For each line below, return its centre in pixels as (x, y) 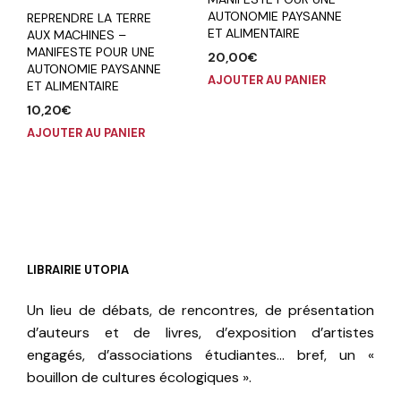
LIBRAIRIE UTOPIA (78, 269)
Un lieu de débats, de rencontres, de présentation (200, 310)
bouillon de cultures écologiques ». (139, 377)
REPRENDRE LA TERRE (89, 17)
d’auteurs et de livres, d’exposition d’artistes (200, 332)
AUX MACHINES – (77, 34)
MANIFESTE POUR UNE (91, 51)
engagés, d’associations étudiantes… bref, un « (200, 354)
